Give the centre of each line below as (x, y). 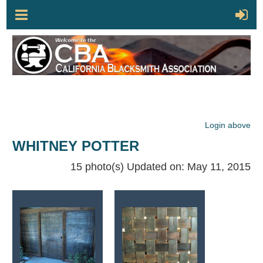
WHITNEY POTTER (80, 146)
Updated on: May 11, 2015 (189, 167)
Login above (228, 125)
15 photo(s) (97, 167)
